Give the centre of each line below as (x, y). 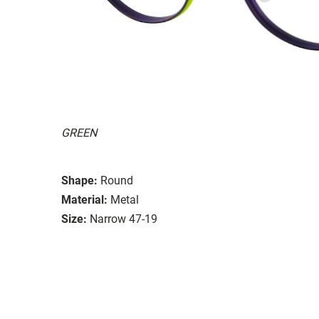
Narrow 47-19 (124, 219)
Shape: (79, 180)
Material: (84, 199)
